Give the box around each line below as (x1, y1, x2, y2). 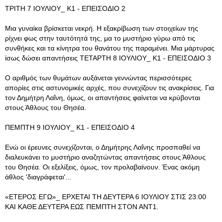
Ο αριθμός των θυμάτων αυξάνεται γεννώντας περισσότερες (5, 74, 192, 82)
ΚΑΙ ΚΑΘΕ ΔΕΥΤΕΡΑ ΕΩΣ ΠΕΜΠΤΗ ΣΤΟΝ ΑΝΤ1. (5, 203, 159, 211)
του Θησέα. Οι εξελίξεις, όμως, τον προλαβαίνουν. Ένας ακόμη (5, 163, 200, 171)
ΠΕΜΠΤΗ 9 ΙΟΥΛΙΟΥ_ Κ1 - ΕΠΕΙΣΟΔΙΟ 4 (5, 123, 135, 131)
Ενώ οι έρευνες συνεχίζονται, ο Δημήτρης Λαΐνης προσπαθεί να (5, 143, 200, 151)
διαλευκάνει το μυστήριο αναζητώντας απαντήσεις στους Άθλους (5, 153, 206, 161)
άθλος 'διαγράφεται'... (5, 173, 71, 181)
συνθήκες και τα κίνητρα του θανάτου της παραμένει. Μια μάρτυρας (5, 44, 215, 52)
